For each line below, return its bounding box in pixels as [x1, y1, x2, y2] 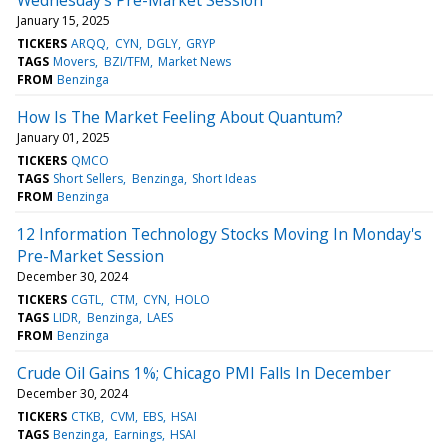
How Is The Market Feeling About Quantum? [17, 105, 343, 128]
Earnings [113, 425, 162, 443]
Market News [157, 52, 231, 70]
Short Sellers [53, 169, 124, 187]
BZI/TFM [103, 52, 150, 70]
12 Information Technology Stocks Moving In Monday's [17, 222, 422, 245]
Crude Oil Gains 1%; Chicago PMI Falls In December [17, 361, 391, 384]
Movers [53, 52, 96, 70]
